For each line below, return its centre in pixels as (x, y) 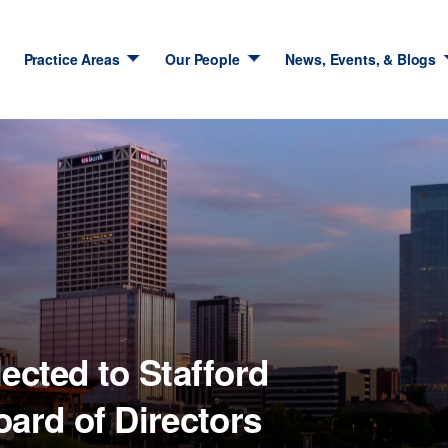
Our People (202, 59)
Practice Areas (71, 59)
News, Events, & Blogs (361, 59)
